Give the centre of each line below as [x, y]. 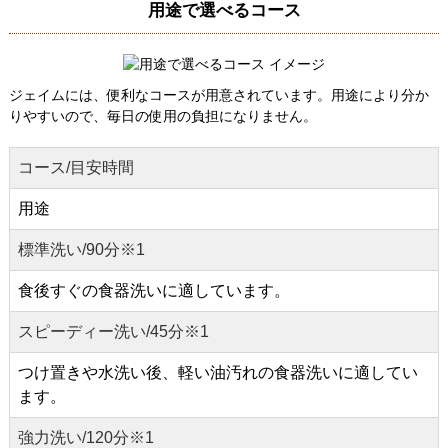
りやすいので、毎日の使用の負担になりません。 [162, 116]
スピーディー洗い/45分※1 [113, 332]
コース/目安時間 [76, 168]
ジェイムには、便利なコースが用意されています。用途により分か [218, 95]
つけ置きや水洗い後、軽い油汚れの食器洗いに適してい [218, 373]
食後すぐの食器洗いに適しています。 [154, 291]
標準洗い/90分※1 [81, 250]
